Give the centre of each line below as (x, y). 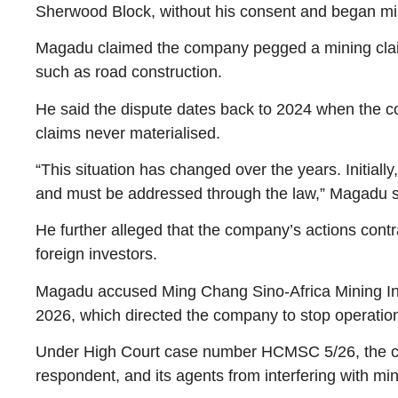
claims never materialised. (128, 133)
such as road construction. (129, 72)
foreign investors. (96, 255)
